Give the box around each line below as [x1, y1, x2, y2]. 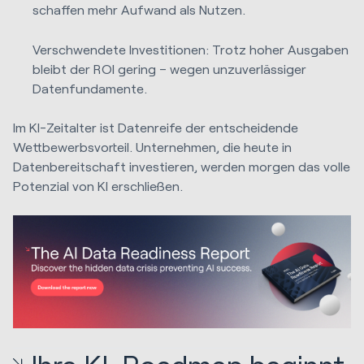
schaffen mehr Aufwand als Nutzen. [32, 2, 246, 18]
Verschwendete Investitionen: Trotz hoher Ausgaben [32, 41, 349, 57]
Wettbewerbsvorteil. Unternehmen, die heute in [13, 138, 292, 154]
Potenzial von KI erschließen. [13, 177, 183, 193]
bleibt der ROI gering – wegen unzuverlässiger [32, 60, 307, 76]
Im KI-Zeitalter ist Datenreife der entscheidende [13, 119, 298, 135]
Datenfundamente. [32, 80, 148, 96]
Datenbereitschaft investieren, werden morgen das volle [13, 158, 350, 174]
